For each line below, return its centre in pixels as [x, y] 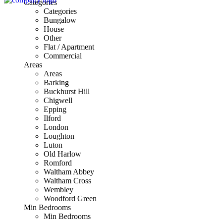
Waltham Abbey [69, 172]
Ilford [52, 118]
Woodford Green [70, 199]
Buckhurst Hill [67, 92]
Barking [56, 83]
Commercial [63, 56]
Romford [58, 163]
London [56, 127]
